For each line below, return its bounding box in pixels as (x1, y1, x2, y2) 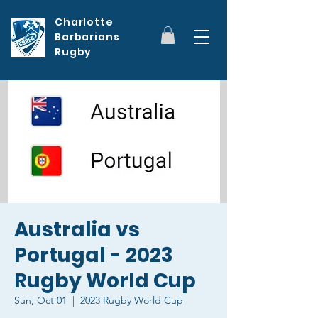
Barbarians (55, 30, 120, 44)
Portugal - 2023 (14, 241, 173, 269)
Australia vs (14, 216, 140, 243)
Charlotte (55, 15, 114, 29)
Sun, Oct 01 (14, 294, 67, 307)
